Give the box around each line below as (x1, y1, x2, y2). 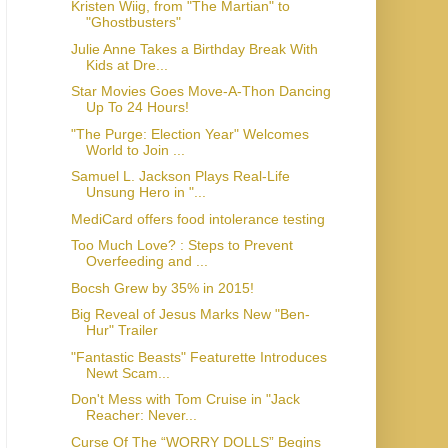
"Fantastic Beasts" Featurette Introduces (70, 348, 327, 365)
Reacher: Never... (85, 407, 197, 423)
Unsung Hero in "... (85, 184, 206, 200)
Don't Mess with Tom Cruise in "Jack (70, 391, 300, 407)
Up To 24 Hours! (85, 99, 189, 115)
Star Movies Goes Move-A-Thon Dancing (70, 83, 331, 99)
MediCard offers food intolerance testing (70, 210, 325, 227)
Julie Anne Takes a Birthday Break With (70, 40, 318, 57)
